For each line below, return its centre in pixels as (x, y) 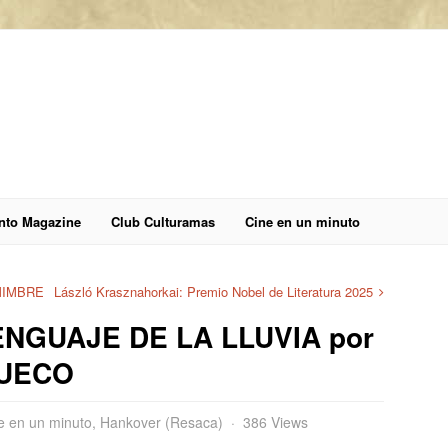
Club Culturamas (163, 221)
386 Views (275, 422)
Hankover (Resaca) (161, 422)
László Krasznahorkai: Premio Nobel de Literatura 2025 (213, 291)
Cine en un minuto (302, 221)
